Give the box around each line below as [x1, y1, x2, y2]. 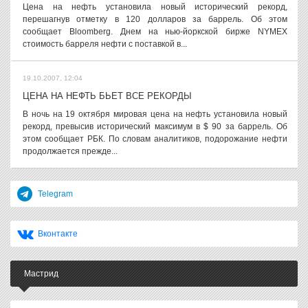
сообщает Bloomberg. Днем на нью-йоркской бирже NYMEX [23, 27, 287, 36]
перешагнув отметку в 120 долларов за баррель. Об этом [23, 14, 287, 24]
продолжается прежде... [23, 146, 118, 156]
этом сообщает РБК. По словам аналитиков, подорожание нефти [23, 134, 287, 144]
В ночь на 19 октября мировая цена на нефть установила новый [23, 109, 287, 119]
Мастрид [24, 269, 58, 278]
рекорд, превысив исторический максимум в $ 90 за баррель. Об [23, 122, 287, 131]
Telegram [38, 189, 73, 199]
